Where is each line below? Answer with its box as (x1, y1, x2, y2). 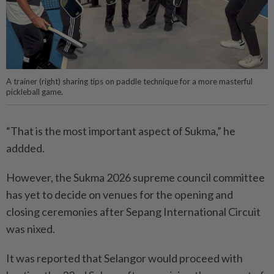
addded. (6, 141, 45, 155)
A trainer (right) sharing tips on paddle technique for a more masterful (6, 76, 253, 86)
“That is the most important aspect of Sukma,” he (6, 124, 235, 138)
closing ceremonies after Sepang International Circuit (6, 205, 261, 219)
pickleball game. (6, 86, 63, 97)
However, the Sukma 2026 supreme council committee (6, 171, 265, 185)
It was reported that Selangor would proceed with (6, 251, 243, 265)
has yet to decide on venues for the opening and (6, 188, 233, 202)
